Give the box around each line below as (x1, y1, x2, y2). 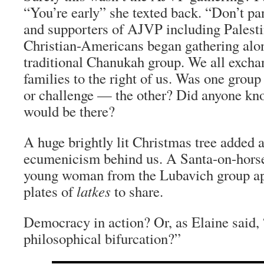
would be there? (24, 101, 115, 121)
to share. (111, 181, 163, 201)
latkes (77, 181, 111, 201)
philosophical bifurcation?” (24, 229, 181, 248)
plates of (24, 181, 77, 201)
